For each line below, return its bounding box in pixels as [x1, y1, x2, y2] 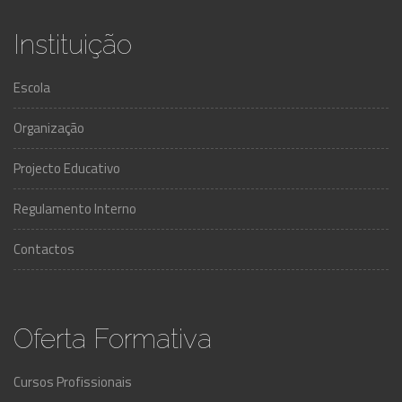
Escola [13, 77, 50, 98]
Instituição [13, 29, 132, 60]
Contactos [13, 239, 74, 259]
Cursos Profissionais [13, 371, 132, 392]
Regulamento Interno [13, 198, 136, 219]
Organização [13, 118, 84, 138]
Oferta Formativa [13, 323, 212, 354]
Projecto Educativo [13, 158, 120, 179]
